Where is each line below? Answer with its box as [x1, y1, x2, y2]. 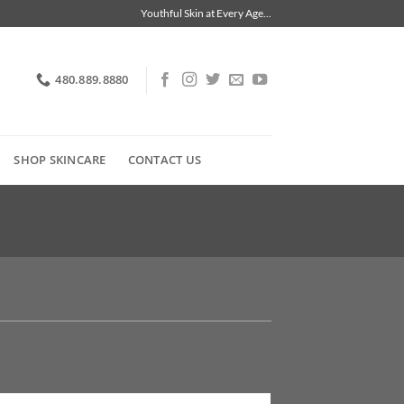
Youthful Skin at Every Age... [141, 5, 271, 20]
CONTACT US [127, 151, 202, 168]
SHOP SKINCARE [14, 151, 106, 168]
